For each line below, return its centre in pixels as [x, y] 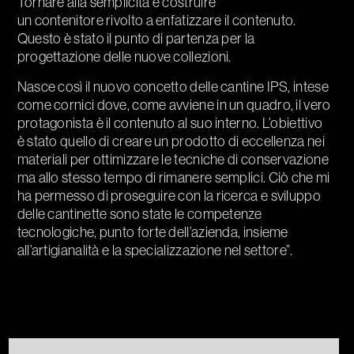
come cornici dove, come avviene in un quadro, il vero [174, 105]
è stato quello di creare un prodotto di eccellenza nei [171, 141]
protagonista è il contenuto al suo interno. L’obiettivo [170, 123]
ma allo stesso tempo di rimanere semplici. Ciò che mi [173, 178]
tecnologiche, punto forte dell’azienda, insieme [153, 232]
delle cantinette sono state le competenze [139, 214]
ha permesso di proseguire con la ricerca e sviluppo [169, 196]
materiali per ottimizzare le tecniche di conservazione [173, 160]
